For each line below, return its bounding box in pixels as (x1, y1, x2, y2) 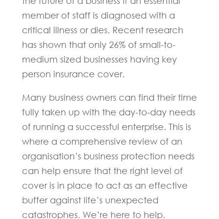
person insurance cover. (22, 68, 125, 79)
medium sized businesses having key (22, 54, 177, 65)
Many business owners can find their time (22, 92, 197, 103)
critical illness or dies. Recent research (22, 24, 183, 35)
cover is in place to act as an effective (22, 180, 188, 191)
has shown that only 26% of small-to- (22, 39, 175, 50)
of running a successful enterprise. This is (22, 121, 191, 132)
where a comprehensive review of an (22, 136, 182, 147)
